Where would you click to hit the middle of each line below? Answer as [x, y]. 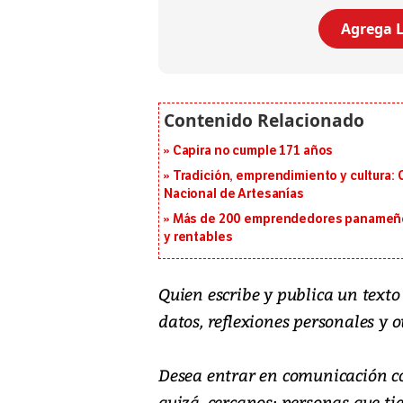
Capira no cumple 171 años [253, 150]
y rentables [198, 237]
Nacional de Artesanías [234, 193]
